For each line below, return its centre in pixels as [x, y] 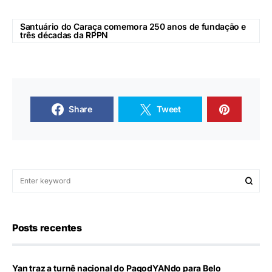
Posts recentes [47, 228]
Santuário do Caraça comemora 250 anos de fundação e [133, 26]
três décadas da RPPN [64, 35]
